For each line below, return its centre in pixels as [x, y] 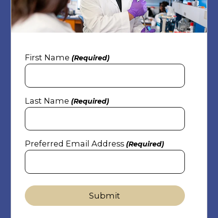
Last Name [47, 100]
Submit [105, 195]
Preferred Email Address [74, 144]
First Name [47, 57]
